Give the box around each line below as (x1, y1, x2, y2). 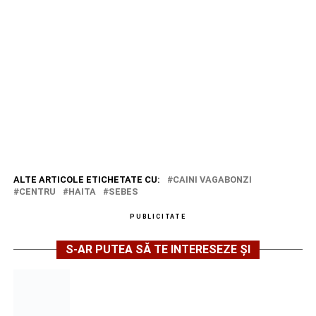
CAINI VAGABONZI (172, 174, 252, 185)
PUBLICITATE (130, 212, 186, 220)
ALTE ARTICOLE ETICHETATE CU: (13, 174, 160, 185)
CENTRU (18, 186, 56, 197)
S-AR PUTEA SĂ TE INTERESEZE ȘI (65, 242, 250, 256)
